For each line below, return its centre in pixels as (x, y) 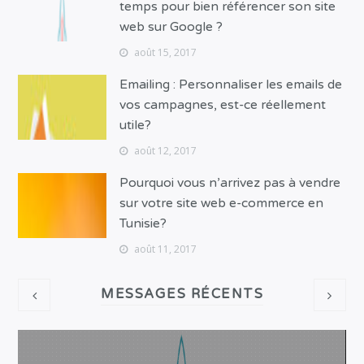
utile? (136, 126)
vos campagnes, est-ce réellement (223, 105)
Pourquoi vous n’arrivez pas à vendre (230, 183)
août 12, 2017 (165, 151)
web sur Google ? (171, 27)
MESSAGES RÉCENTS (182, 295)
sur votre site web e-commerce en (222, 204)
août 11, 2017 (165, 249)
